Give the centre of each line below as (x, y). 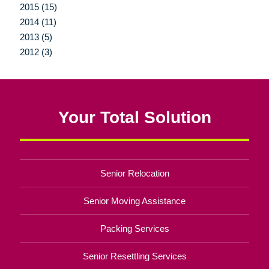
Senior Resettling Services (134, 256)
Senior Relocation (134, 174)
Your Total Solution (134, 117)
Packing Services (134, 229)
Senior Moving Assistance (134, 201)
